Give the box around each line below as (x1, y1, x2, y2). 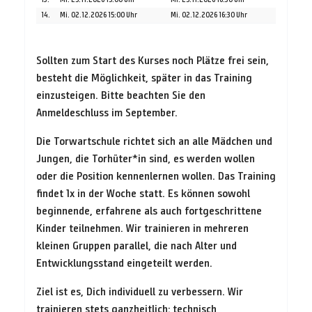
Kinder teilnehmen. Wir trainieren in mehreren (36, 221, 249, 235)
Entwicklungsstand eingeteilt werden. (36, 256, 212, 270)
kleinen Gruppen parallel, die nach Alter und (36, 238, 237, 252)
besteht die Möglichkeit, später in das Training (36, 70, 252, 84)
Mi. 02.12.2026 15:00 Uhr (59, 10, 137, 19)
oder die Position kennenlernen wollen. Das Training (36, 169, 276, 182)
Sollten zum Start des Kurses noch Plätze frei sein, (36, 53, 269, 67)
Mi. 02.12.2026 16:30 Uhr (170, 10, 247, 19)
